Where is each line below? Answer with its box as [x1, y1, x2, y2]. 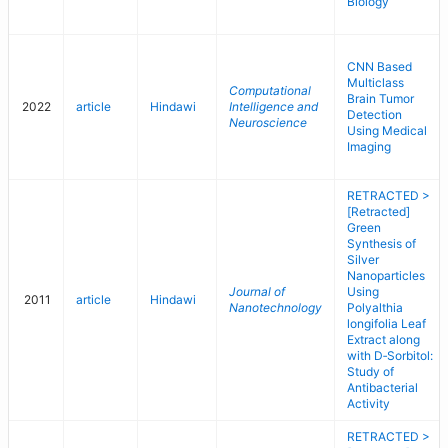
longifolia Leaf [347, 316, 426, 331]
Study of [347, 364, 394, 379]
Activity [347, 396, 390, 411]
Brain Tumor [347, 91, 414, 106]
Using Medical [347, 123, 427, 138]
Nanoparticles [347, 268, 425, 283]
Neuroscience [229, 115, 307, 130]
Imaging [347, 139, 391, 154]
